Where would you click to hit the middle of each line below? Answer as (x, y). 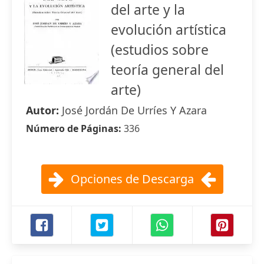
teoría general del (167, 70)
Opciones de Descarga (132, 179)
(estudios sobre (160, 49)
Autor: (44, 110)
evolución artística (169, 29)
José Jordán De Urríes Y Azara (134, 110)
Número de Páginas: (75, 128)
